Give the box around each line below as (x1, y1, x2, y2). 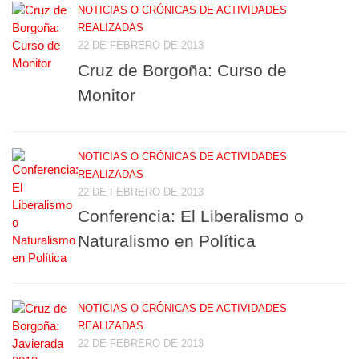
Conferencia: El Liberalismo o (78, 207, 304, 226)
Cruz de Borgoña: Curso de (78, 60, 287, 79)
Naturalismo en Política (78, 232, 256, 251)
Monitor (78, 85, 135, 104)
